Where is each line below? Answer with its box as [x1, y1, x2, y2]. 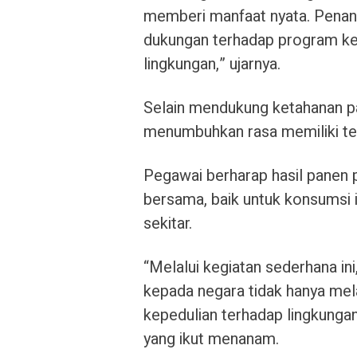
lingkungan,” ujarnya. [143, 53, 280, 76]
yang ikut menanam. [143, 328, 279, 351]
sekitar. [143, 212, 192, 235]
